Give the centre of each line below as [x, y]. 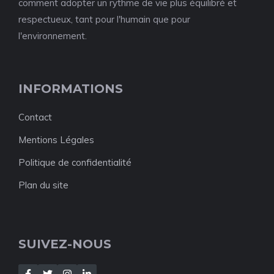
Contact [35, 117]
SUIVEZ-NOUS [65, 244]
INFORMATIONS [71, 89]
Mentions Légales [56, 140]
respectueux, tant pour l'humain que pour [104, 19]
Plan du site [43, 185]
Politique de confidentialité [75, 162]
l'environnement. [53, 36]
